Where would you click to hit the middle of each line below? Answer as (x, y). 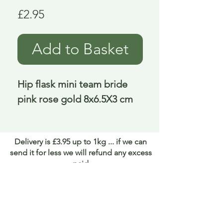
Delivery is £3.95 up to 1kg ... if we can (81, 142)
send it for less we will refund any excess (81, 153)
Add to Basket (80, 49)
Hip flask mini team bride (72, 84)
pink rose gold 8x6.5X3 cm (75, 99)
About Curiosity (83, 198)
